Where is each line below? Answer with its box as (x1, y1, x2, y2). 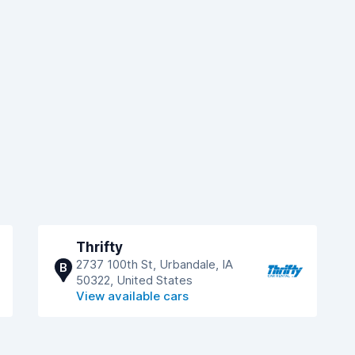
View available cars (76, 288, 189, 303)
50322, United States (76, 273, 193, 288)
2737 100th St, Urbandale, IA (76, 257, 233, 272)
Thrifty (76, 239, 123, 255)
